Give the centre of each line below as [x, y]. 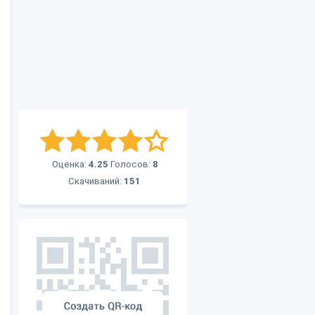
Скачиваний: [96, 181]
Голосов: [130, 164]
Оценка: [70, 164]
